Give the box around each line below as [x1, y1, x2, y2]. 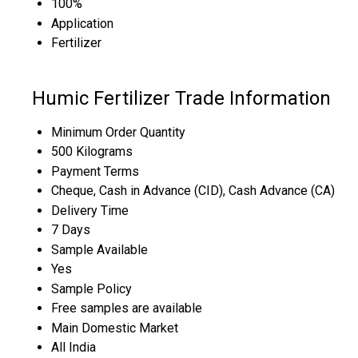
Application [51, 15, 113, 31]
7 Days [51, 222, 90, 238]
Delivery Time [51, 203, 129, 219]
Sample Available [51, 242, 148, 258]
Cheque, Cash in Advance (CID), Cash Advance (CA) [51, 183, 335, 199]
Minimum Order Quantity [51, 125, 185, 141]
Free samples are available [51, 300, 202, 316]
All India [51, 340, 96, 356]
